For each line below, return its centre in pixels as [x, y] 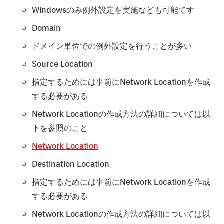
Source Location [62, 64]
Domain [46, 28]
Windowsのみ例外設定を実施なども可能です [113, 10]
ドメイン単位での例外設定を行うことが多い [112, 46]
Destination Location [71, 164]
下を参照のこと [60, 128]
